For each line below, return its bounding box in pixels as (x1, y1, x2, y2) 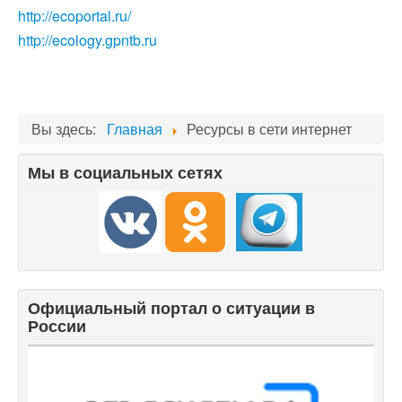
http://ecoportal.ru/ (18, 5, 131, 26)
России (28, 314, 86, 337)
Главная (107, 118, 162, 139)
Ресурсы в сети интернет (187, 118, 352, 139)
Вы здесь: (31, 118, 103, 139)
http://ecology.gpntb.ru (18, 30, 157, 50)
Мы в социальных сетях (28, 161, 223, 184)
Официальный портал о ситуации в (28, 296, 315, 319)
